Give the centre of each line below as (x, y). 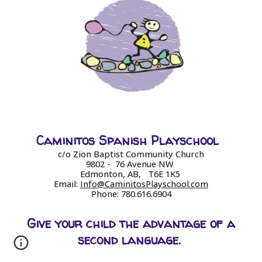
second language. (131, 240)
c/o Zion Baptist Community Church (131, 154)
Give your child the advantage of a (131, 224)
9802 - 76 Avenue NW (131, 164)
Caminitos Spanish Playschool (127, 141)
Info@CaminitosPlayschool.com (144, 184)
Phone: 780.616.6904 (131, 194)
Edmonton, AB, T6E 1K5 (131, 174)
